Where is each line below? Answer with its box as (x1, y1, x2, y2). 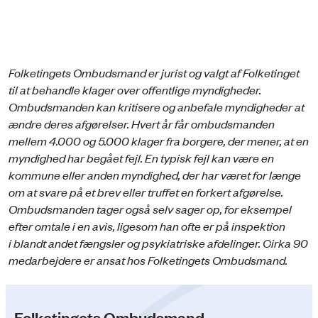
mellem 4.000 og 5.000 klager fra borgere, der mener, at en (9, 132, 309, 148)
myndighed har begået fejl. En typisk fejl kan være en (9, 149, 274, 165)
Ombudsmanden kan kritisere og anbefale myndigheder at (9, 98, 305, 114)
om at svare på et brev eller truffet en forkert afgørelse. (9, 183, 283, 199)
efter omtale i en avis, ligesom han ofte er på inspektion (9, 217, 285, 234)
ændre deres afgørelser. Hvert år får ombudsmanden (9, 115, 275, 131)
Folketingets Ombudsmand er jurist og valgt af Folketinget (9, 64, 300, 80)
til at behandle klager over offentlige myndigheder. (9, 81, 261, 97)
